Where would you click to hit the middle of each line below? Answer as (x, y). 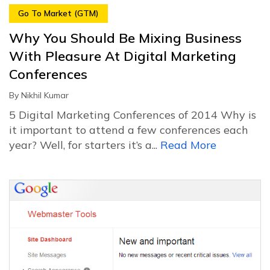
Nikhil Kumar (45, 96)
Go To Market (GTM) (58, 14)
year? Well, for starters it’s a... (85, 145)
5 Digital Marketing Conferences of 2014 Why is (133, 115)
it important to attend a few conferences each (129, 130)
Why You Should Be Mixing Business (125, 38)
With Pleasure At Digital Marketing (123, 56)
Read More (188, 145)
